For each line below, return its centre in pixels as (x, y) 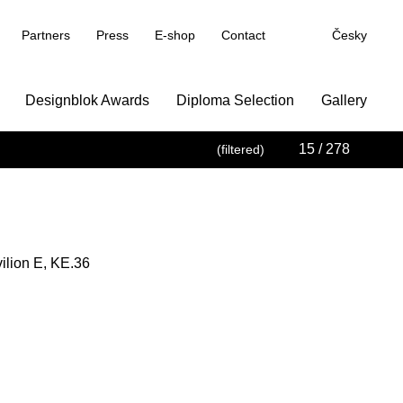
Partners (46, 35)
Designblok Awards (87, 100)
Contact (243, 35)
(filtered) (241, 149)
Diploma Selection (235, 100)
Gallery (344, 100)
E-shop (175, 35)
